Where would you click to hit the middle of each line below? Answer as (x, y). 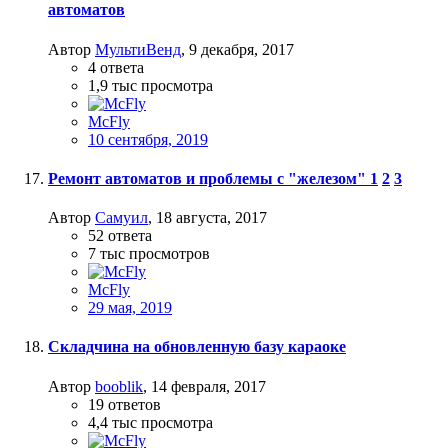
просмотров (169, 254)
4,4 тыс (112, 422)
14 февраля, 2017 (208, 386)
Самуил (121, 218)
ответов (134, 404)
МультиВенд (138, 49)
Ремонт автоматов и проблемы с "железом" (209, 178)
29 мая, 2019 (130, 308)
